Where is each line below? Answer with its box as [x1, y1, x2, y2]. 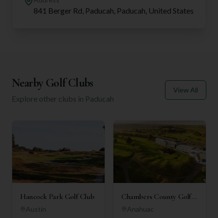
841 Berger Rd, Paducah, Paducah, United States [34, 5, 194, 15]
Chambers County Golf [121, 191, 191, 201]
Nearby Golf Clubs [12, 75, 93, 90]
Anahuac [127, 204, 154, 213]
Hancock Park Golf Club [20, 191, 94, 201]
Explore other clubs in [12, 93, 85, 103]
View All [173, 85, 198, 94]
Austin [26, 204, 46, 213]
